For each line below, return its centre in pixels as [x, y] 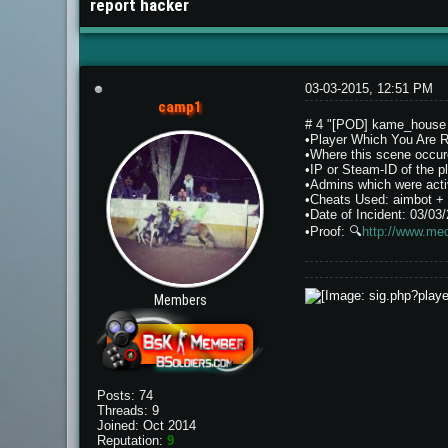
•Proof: [326, 231]
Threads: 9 [128, 410]
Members [180, 300]
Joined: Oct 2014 [147, 425]
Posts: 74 [125, 395]
